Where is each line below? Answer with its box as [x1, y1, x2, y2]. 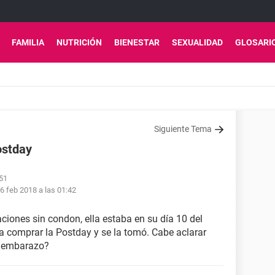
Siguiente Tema [154, 124, 212, 134]
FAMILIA [12, 37, 44, 47]
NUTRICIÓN [56, 37, 102, 47]
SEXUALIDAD [172, 37, 223, 47]
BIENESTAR [114, 37, 160, 47]
